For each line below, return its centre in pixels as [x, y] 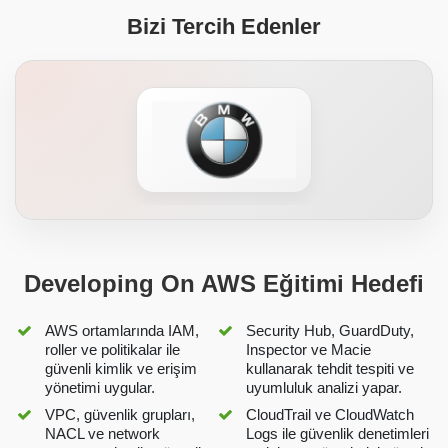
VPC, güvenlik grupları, [120, 414]
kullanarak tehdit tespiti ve [330, 368]
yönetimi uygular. [100, 387]
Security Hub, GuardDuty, [330, 330]
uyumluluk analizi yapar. [324, 387]
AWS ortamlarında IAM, [122, 330]
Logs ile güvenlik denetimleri [338, 433]
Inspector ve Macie [309, 349]
